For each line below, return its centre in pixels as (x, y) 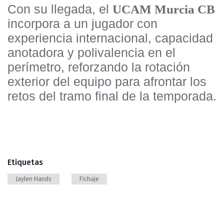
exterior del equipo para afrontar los (107, 81)
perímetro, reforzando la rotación (99, 67)
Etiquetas (25, 162)
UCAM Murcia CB (164, 9)
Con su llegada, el (60, 9)
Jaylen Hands (33, 179)
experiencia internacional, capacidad (110, 38)
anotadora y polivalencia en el (91, 52)
